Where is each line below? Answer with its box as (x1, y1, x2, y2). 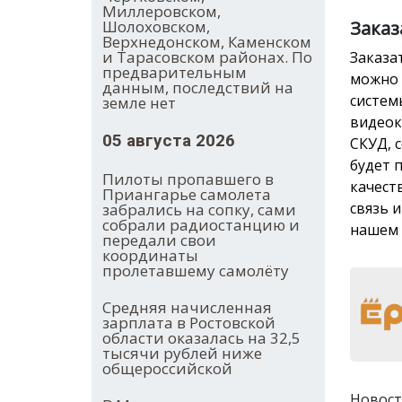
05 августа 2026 (102, 130, 235, 152)
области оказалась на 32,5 (102, 328, 301, 349)
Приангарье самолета (102, 184, 271, 205)
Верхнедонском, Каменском (102, 31, 311, 53)
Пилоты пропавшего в (102, 169, 274, 190)
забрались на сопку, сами (102, 199, 296, 221)
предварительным (102, 62, 247, 83)
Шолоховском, (102, 16, 210, 38)
